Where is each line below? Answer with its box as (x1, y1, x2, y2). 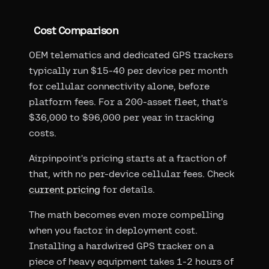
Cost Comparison (34, 23, 119, 37)
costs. (29, 127, 56, 139)
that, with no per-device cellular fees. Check (29, 168, 234, 180)
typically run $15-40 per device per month (29, 64, 228, 76)
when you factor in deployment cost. (29, 224, 198, 236)
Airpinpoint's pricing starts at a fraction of (29, 152, 226, 164)
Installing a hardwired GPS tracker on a (29, 240, 214, 252)
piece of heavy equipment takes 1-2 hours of (29, 255, 234, 267)
